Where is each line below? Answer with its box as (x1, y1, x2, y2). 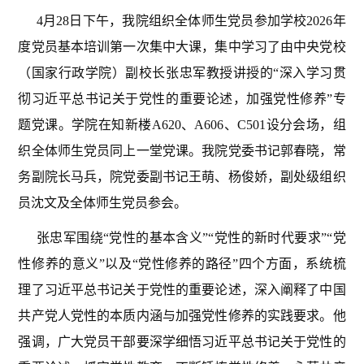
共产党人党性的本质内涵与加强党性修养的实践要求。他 (18, 308, 346, 323)
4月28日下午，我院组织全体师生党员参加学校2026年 (36, 14, 346, 28)
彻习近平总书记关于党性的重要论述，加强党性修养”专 (18, 92, 346, 106)
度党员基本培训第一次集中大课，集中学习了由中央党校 (18, 40, 346, 54)
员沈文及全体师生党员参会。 (18, 196, 188, 210)
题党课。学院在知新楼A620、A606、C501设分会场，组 (18, 118, 346, 132)
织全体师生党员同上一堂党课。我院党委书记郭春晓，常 (18, 144, 346, 158)
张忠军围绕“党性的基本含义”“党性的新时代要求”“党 (36, 230, 346, 245)
